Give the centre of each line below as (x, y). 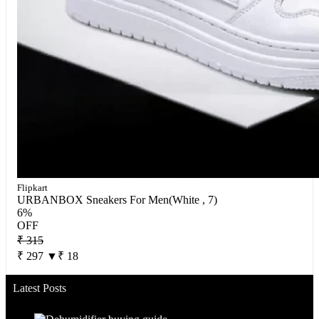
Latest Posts (40, 288)
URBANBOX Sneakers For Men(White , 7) (117, 200)
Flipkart (32, 188)
